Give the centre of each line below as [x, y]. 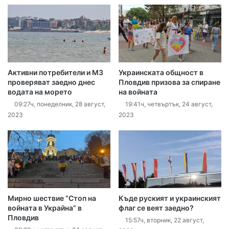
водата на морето [40, 92]
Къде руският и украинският [170, 198]
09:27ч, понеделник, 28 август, [60, 104]
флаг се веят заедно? [156, 208]
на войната [138, 92]
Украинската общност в [161, 73]
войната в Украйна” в [45, 208]
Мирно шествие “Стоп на [52, 198]
